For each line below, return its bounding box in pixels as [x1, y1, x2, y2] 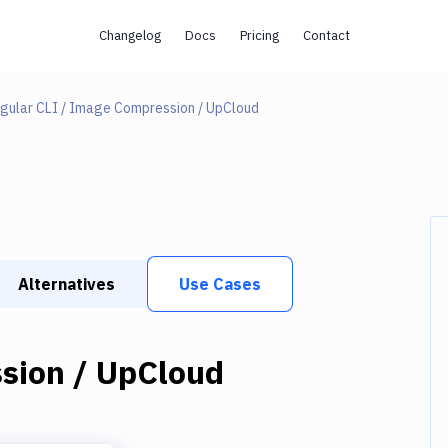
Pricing [239, 27, 279, 44]
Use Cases [179, 274, 261, 294]
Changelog [98, 27, 161, 44]
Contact [302, 27, 350, 44]
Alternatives [18, 274, 115, 294]
